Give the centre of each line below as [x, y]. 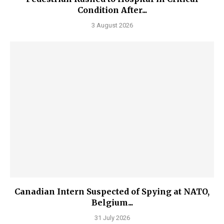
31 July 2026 [112, 217]
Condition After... [112, 10]
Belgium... [112, 202]
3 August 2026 [112, 25]
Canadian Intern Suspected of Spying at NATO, [112, 191]
